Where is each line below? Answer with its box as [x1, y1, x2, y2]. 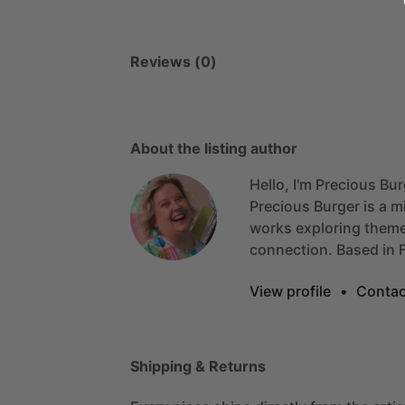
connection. [250, 240, 333, 259]
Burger [314, 196, 360, 215]
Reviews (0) [130, 52, 217, 71]
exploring [296, 218, 361, 237]
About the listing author [130, 138, 297, 157]
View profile [250, 281, 331, 300]
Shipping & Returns [130, 356, 266, 375]
